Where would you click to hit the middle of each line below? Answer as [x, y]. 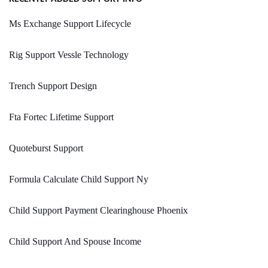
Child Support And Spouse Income [75, 242]
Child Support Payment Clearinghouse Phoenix [98, 211]
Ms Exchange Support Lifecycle [70, 24]
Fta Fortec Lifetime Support [61, 117]
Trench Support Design [53, 86]
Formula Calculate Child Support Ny [79, 179]
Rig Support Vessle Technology [69, 55]
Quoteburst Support [46, 148]
